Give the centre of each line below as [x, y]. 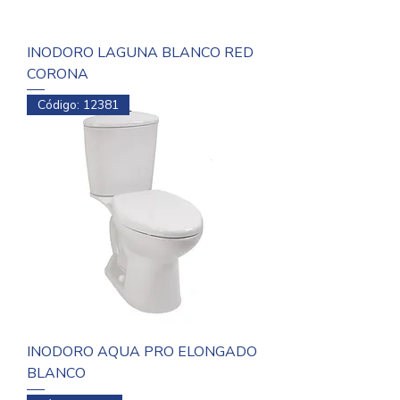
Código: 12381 [78, 105]
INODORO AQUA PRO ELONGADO [142, 352]
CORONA [58, 74]
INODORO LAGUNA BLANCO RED [140, 52]
